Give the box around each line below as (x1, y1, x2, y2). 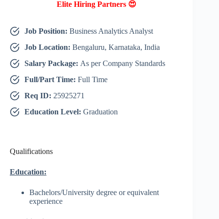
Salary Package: (24, 59, 80, 68)
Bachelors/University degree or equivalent (29, 188, 159, 197)
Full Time (78, 75, 108, 84)
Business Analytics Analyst (69, 27, 153, 36)
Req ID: (24, 91, 53, 100)
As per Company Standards (80, 59, 165, 68)
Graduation (83, 108, 118, 116)
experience (29, 197, 63, 206)
